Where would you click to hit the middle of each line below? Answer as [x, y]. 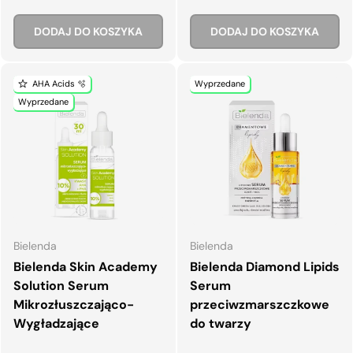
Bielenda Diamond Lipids [265, 266]
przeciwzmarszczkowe [260, 304]
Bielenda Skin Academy [85, 266]
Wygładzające [56, 323]
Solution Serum [61, 285]
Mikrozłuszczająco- [74, 304]
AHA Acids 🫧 [59, 83]
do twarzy [221, 323]
